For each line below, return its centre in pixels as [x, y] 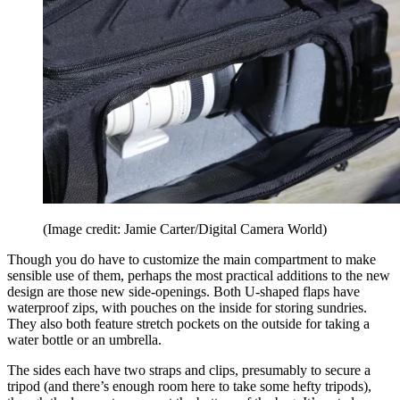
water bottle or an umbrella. [88, 340]
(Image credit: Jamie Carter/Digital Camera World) [185, 229]
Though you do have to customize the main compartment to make [192, 260]
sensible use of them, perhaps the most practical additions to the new [199, 276]
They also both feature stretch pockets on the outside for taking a [188, 324]
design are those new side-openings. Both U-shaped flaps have [183, 292]
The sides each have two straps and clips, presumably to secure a [189, 371]
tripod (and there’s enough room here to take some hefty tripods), [189, 387]
